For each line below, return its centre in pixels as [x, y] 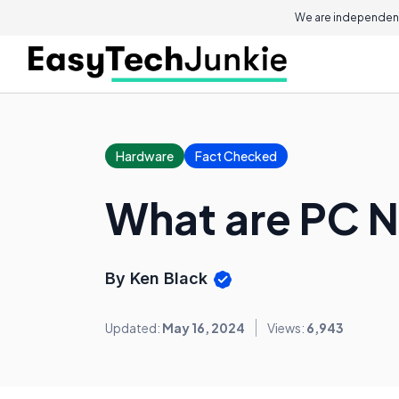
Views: [287, 328]
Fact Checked [236, 156]
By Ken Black [159, 278]
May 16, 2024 [204, 328]
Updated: [134, 328]
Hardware [145, 156]
